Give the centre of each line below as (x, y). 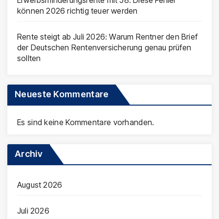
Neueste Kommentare (62, 94)
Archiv (29, 153)
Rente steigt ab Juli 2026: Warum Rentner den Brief (108, 36)
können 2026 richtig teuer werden (77, 11)
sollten (29, 58)
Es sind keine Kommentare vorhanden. (86, 122)
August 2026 (40, 185)
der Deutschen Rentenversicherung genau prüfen (104, 47)
